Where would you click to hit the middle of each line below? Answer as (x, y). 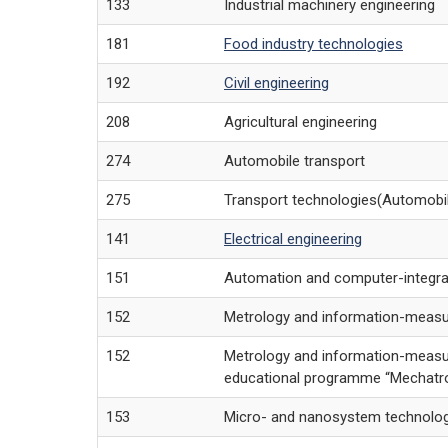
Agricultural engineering (300, 122)
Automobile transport (294, 161)
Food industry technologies (313, 44)
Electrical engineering (293, 239)
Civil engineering (276, 83)
